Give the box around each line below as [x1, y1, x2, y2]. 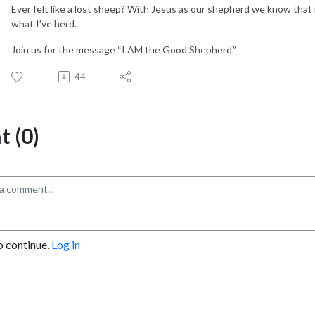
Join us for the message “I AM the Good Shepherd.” [11, 43, 236, 56]
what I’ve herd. [11, 17, 77, 30]
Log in [51, 237, 80, 251]
